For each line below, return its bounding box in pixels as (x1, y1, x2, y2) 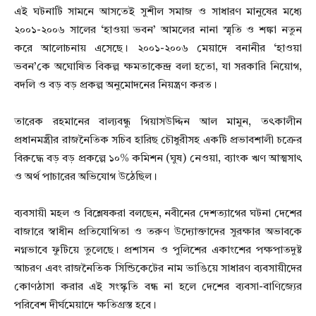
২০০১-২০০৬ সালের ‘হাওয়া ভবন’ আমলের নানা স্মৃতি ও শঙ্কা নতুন (14, 25, 302, 36)
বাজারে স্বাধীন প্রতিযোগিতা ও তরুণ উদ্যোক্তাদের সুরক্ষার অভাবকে (14, 226, 302, 238)
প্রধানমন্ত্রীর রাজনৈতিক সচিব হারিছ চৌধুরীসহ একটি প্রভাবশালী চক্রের (14, 135, 302, 146)
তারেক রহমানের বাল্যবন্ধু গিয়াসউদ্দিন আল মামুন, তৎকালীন (14, 116, 302, 128)
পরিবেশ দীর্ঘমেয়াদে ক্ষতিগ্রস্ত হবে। (14, 300, 157, 311)
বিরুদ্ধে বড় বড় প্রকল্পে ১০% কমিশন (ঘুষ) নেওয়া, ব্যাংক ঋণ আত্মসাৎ (14, 153, 302, 164)
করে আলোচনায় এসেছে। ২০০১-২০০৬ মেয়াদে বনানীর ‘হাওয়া (14, 43, 302, 54)
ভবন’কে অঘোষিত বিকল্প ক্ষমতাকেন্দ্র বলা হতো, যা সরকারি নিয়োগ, (14, 61, 302, 73)
